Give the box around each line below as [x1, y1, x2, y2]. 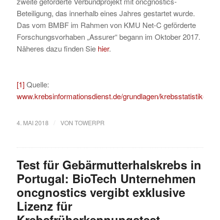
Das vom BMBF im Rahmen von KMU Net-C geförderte [16, 19, 196, 30]
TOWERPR [74, 118, 105, 127]
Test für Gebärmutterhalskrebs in [16, 156, 201, 173]
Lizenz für [16, 197, 72, 214]
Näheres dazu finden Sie [16, 43, 98, 54]
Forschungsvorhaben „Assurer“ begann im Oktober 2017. [16, 31, 200, 42]
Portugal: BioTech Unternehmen [16, 169, 196, 187]
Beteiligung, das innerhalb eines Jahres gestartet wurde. [16, 7, 195, 18]
